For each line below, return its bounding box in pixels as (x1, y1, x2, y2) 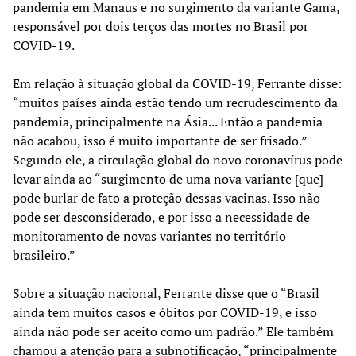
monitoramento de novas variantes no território (13, 226, 286, 245)
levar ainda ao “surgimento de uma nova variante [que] (13, 169, 323, 188)
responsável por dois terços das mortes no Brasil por (13, 17, 308, 35)
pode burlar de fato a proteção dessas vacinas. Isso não (13, 188, 320, 207)
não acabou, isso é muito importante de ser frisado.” (13, 131, 307, 149)
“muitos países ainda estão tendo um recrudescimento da (13, 93, 338, 111)
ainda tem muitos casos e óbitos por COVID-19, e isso (13, 303, 317, 321)
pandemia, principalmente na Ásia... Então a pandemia (13, 112, 323, 130)
